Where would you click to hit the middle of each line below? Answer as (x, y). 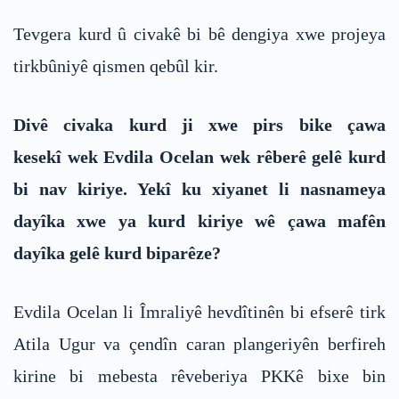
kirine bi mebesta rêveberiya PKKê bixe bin (199, 375)
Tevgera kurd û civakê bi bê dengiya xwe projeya (199, 33)
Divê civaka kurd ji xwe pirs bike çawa (199, 124)
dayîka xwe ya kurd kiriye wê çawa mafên (199, 220)
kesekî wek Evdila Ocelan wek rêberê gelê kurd (199, 156)
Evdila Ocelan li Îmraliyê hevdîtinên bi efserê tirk (199, 311)
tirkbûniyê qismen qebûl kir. (116, 65)
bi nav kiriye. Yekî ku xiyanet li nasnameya (199, 188)
